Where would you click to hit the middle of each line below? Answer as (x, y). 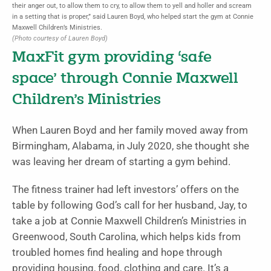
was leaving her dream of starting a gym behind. (124, 162)
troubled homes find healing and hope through (117, 253)
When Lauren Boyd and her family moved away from (130, 131)
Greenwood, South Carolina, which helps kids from (126, 237)
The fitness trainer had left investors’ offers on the (126, 190)
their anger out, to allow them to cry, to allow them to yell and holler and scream (132, 6)
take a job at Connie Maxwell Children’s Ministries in (129, 221)
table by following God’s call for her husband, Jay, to (130, 206)
